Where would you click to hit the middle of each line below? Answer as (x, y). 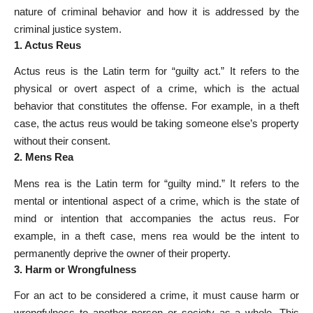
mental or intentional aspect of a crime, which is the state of (156, 201)
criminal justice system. (68, 29)
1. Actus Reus (48, 45)
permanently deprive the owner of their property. (122, 253)
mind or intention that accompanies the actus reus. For (156, 218)
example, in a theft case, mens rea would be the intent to (156, 235)
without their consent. (62, 141)
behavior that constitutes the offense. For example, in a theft (156, 106)
